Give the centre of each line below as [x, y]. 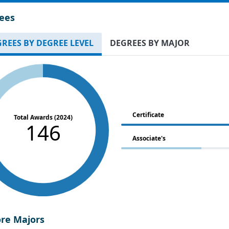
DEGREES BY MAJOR [150, 43]
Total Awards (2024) [43, 118]
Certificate [148, 115]
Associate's [149, 139]
